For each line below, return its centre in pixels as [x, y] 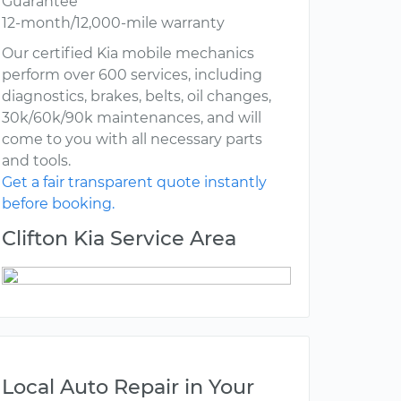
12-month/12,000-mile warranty [113, 23]
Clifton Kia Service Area [119, 239]
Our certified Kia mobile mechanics [128, 54]
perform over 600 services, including [132, 75]
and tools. [36, 161]
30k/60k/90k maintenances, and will [132, 118]
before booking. [58, 204]
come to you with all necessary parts [132, 140]
